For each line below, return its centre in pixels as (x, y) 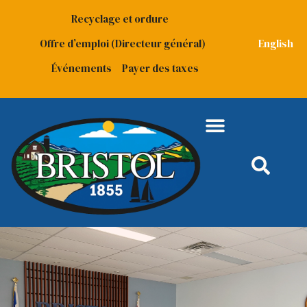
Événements (81, 68)
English (276, 44)
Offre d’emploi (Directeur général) (122, 44)
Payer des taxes (160, 68)
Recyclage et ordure (120, 19)
